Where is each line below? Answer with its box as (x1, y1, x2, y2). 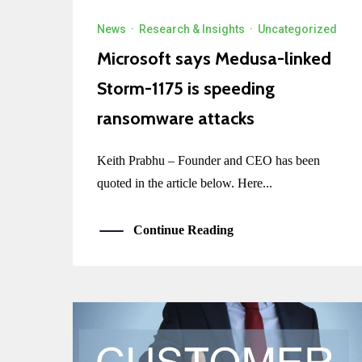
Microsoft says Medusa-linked (97, 48, 331, 70)
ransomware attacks (97, 107, 255, 130)
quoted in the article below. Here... (97, 176, 272, 191)
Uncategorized (258, 23, 337, 36)
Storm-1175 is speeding (97, 78, 275, 100)
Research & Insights (139, 23, 245, 36)
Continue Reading (133, 223, 234, 238)
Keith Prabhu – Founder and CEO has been (97, 154, 320, 168)
